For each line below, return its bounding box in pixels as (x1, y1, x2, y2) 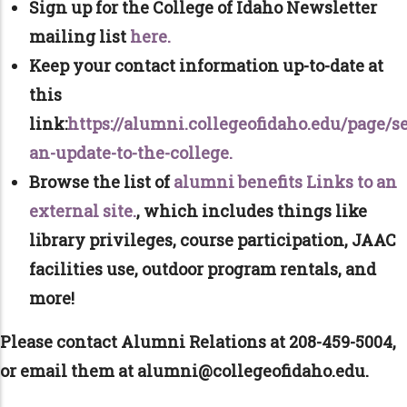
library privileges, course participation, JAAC (29, 228, 396, 251)
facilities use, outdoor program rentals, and (29, 257, 376, 280)
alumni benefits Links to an (174, 170, 397, 193)
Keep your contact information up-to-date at (29, 54, 383, 76)
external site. (29, 199, 136, 222)
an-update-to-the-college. (29, 141, 233, 164)
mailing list (29, 25, 130, 47)
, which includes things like (136, 199, 367, 222)
